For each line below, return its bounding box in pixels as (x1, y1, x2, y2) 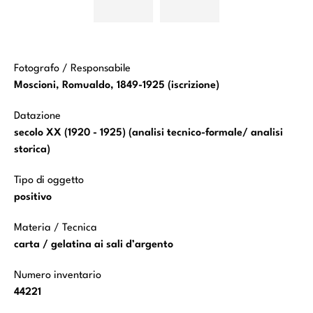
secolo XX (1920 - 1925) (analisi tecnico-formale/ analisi (14, 128, 283, 139)
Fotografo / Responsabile (14, 64, 131, 75)
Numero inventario (14, 270, 101, 282)
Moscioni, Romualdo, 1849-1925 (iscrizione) (14, 80, 219, 92)
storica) (14, 145, 50, 156)
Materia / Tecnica (14, 223, 97, 234)
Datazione (14, 111, 61, 122)
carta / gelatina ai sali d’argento (14, 240, 173, 251)
